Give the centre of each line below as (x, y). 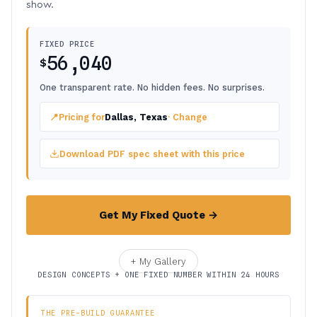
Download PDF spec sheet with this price (152, 154)
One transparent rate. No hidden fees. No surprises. (152, 87)
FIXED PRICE (67, 44)
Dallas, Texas (136, 117)
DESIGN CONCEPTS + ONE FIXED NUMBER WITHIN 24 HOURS (158, 275)
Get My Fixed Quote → (158, 215)
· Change (188, 117)
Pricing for (82, 117)
